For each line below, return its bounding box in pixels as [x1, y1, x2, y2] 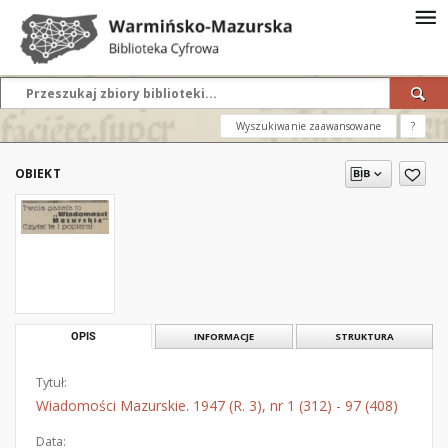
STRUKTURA [334, 330, 394, 343]
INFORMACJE [193, 330, 254, 343]
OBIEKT [15, 165, 61, 182]
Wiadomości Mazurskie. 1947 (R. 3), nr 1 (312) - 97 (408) [36, 396, 398, 415]
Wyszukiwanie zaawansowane [236, 119, 381, 133]
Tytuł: [36, 374, 67, 391]
